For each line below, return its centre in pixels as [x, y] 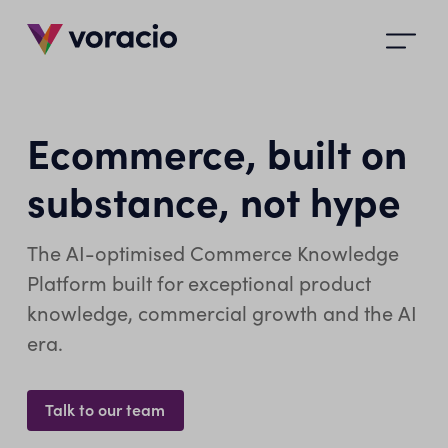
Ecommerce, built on [216, 151]
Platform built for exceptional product [198, 283]
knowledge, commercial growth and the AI [221, 313]
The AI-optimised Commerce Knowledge [212, 253]
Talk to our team [105, 408]
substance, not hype [213, 199]
